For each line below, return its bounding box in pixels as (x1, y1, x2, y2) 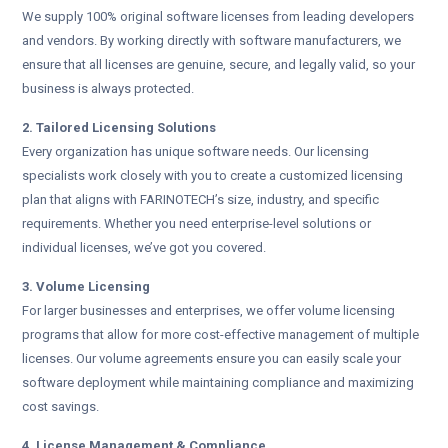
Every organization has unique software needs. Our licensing (22, 144, 369, 160)
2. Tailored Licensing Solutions (22, 120, 216, 136)
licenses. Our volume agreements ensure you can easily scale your (22, 351, 401, 367)
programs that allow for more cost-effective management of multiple (22, 327, 419, 343)
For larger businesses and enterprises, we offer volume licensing (22, 303, 395, 319)
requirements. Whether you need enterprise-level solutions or (22, 216, 371, 232)
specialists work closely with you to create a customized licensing (22, 168, 403, 184)
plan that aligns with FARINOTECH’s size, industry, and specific (22, 192, 379, 208)
